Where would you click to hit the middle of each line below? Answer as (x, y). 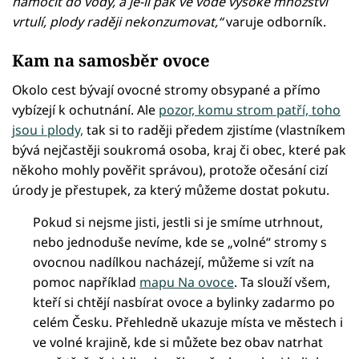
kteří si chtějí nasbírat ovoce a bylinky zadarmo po (184, 303)
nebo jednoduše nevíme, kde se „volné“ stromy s (180, 242)
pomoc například (87, 282)
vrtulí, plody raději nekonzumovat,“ (117, 21)
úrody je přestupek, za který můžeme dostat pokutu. (171, 190)
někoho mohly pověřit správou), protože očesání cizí (170, 170)
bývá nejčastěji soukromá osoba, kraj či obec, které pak (179, 150)
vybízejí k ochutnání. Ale (85, 110)
